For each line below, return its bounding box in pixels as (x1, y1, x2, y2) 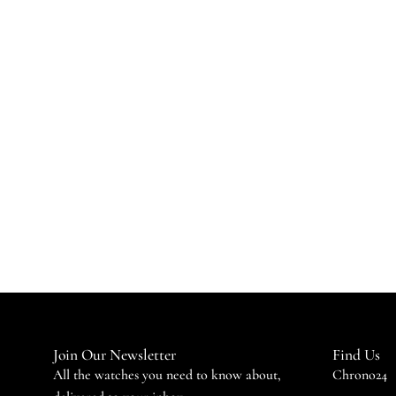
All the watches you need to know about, (53, 366, 281, 385)
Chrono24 (332, 366, 387, 385)
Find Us (332, 346, 380, 365)
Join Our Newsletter (53, 346, 176, 365)
